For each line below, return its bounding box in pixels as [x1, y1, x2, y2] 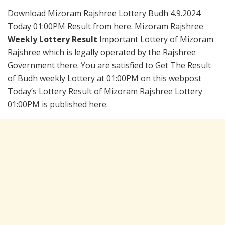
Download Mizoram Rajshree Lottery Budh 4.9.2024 [8, 8, 200, 19]
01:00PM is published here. [8, 99, 108, 110]
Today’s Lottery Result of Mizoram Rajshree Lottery [8, 86, 202, 97]
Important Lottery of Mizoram [99, 34, 213, 45]
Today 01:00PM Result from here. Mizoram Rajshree [8, 21, 203, 32]
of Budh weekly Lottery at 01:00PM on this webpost [8, 73, 201, 84]
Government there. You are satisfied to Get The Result [8, 60, 211, 71]
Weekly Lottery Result [8, 34, 99, 45]
